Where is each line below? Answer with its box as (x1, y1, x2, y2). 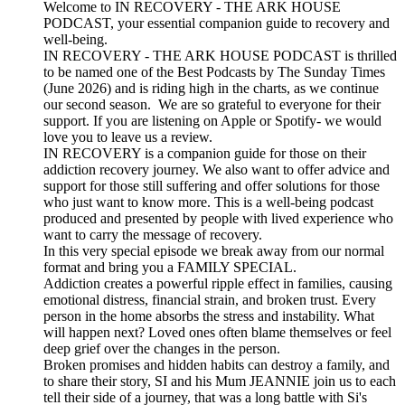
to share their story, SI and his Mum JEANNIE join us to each (43, 373, 396, 390)
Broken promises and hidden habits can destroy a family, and (43, 357, 390, 373)
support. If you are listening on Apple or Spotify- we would (43, 113, 381, 129)
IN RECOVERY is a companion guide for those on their (43, 146, 366, 162)
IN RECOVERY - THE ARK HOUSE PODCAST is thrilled (43, 48, 397, 64)
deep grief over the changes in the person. (43, 341, 284, 357)
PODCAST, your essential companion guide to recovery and (43, 15, 390, 32)
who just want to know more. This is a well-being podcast (43, 194, 373, 211)
